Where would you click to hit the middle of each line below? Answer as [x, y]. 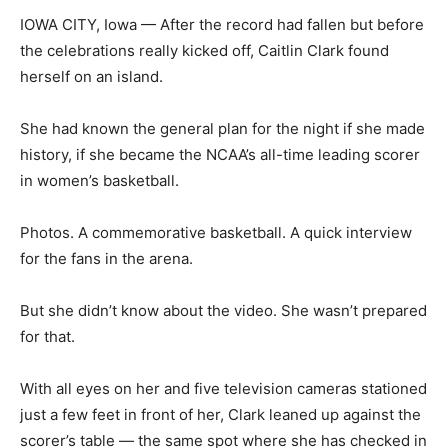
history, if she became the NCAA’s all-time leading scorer [220, 155]
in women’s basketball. [99, 181]
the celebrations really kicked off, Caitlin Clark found [204, 51]
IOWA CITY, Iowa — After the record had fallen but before [222, 25]
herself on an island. [91, 77]
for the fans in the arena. [106, 259]
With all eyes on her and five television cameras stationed [223, 389]
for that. [47, 337]
